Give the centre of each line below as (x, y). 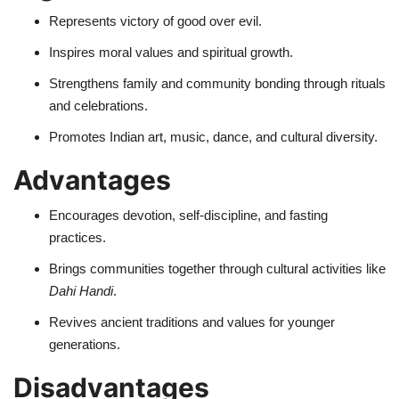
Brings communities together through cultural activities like (217, 268)
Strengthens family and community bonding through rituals (217, 83)
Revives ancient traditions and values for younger (192, 322)
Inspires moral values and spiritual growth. (171, 52)
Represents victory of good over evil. (155, 20)
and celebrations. (98, 105)
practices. (77, 237)
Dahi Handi (81, 290)
